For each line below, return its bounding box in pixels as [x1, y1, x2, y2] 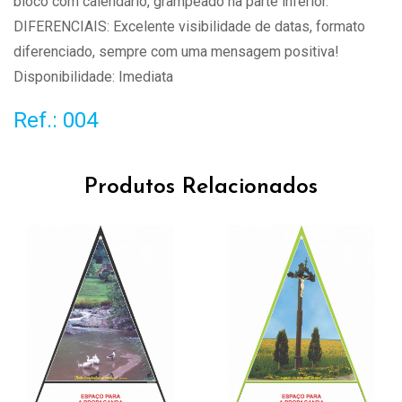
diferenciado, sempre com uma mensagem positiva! [13, 43, 339, 61]
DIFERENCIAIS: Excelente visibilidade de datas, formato [13, 18, 365, 36]
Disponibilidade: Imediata [13, 68, 173, 86]
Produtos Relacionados [84, 176, 318, 199]
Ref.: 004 [13, 108, 98, 134]
